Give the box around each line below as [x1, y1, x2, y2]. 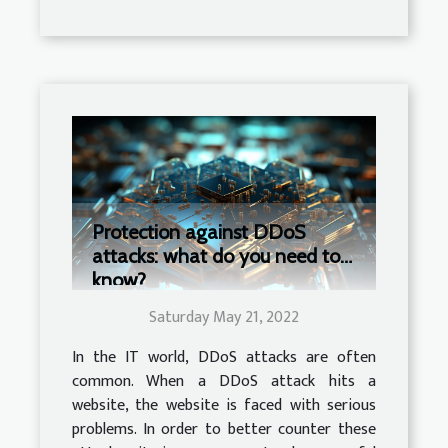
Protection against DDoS [92, 219, 305, 244]
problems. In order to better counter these [72, 415, 376, 443]
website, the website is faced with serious [72, 391, 376, 419]
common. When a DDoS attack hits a [72, 367, 376, 395]
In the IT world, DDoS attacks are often [72, 343, 376, 371]
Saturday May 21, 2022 [149, 303, 299, 331]
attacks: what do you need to [92, 243, 340, 268]
